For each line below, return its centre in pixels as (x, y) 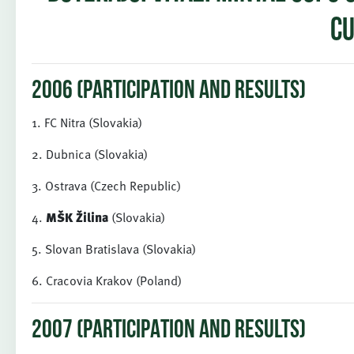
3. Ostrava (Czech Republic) (106, 186)
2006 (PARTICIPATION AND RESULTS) (169, 92)
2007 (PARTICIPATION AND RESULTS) (169, 331)
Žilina (92, 217)
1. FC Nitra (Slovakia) (87, 122)
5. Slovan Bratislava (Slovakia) (114, 249)
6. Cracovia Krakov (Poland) (107, 281)
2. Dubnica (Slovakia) (90, 154)
